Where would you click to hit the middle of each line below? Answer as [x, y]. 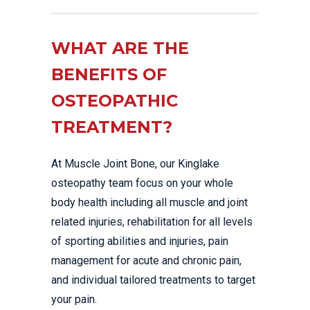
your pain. [74, 299]
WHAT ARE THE [120, 48]
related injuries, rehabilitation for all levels [152, 222]
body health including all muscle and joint [149, 202]
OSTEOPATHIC [115, 101]
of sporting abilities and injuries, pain [140, 241]
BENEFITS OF [109, 74]
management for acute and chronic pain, [146, 261]
